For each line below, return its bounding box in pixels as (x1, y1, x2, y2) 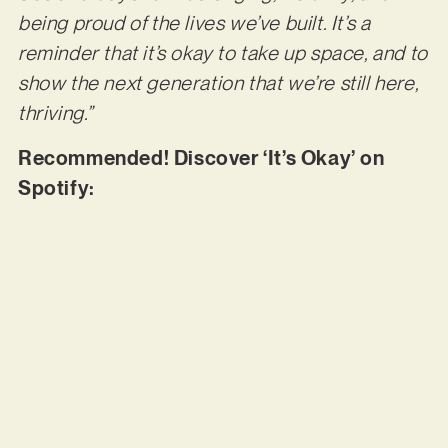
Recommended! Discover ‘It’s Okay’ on (17, 145, 385, 170)
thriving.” (17, 101, 93, 126)
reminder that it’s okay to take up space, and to (17, 41, 428, 66)
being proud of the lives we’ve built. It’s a (17, 11, 371, 36)
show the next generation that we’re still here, (17, 71, 419, 96)
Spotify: (17, 175, 100, 200)
